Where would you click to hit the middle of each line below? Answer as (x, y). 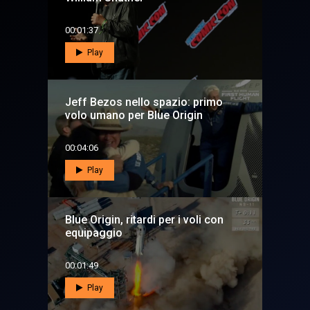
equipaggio (94, 233)
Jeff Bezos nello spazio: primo (144, 102)
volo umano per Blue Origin (134, 116)
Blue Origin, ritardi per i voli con (144, 220)
